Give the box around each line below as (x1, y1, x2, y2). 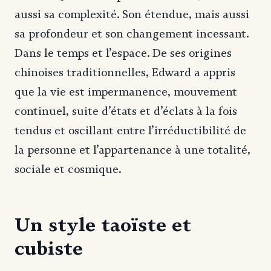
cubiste (15, 236, 83, 260)
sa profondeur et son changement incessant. (15, 27, 249, 41)
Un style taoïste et (15, 212, 191, 236)
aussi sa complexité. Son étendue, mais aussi (15, 7, 249, 21)
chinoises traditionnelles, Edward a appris (15, 65, 235, 79)
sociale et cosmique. (15, 162, 121, 176)
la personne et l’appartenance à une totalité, (15, 143, 250, 157)
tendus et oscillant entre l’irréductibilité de (15, 123, 246, 137)
